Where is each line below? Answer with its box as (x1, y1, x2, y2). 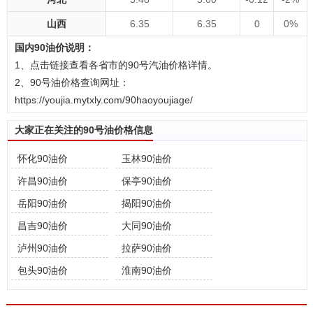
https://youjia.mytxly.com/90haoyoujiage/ (15, 94, 193, 105)
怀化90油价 (17, 153, 68, 164)
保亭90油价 (122, 175, 172, 187)
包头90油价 (17, 265, 68, 276)
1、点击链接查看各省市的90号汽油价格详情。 (15, 59, 217, 71)
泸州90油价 (17, 242, 68, 254)
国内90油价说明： (15, 42, 94, 53)
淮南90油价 (122, 265, 172, 276)
